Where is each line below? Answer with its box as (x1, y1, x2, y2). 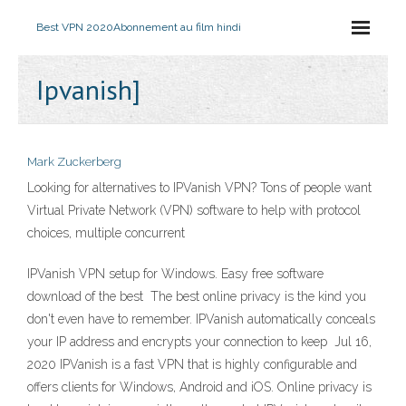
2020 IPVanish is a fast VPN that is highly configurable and (27, 357, 357, 372)
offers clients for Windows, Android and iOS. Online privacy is (27, 380, 372, 394)
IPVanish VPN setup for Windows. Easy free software (27, 266, 324, 281)
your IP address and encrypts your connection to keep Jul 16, (27, 334, 372, 349)
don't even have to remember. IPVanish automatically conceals (27, 312, 375, 326)
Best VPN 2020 (36, 21, 113, 34)
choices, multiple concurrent (27, 226, 188, 240)
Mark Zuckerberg (27, 155, 121, 169)
